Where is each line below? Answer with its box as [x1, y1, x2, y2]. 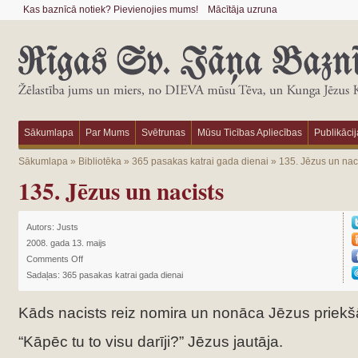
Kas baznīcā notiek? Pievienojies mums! [22, 4, 198, 15]
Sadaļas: [26, 270, 62, 280]
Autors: [26, 222, 57, 232]
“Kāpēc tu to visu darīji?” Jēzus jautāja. [18, 333, 283, 350]
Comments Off [26, 254, 83, 264]
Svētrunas [141, 127, 185, 138]
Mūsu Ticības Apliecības [197, 127, 302, 138]
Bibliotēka [78, 156, 121, 167]
